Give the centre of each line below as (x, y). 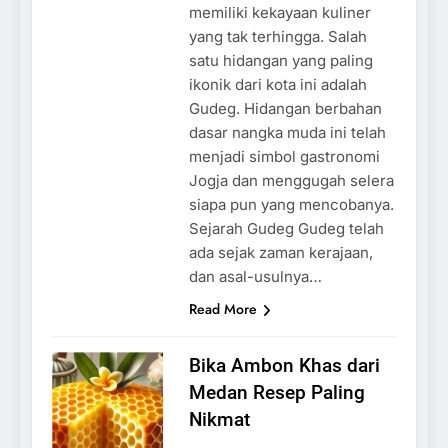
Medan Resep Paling (276, 392)
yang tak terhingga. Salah (277, 36)
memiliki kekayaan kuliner (279, 12)
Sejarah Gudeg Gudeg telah (286, 228)
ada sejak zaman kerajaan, (280, 252)
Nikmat (219, 419)
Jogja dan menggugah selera (291, 180)
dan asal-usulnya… (255, 276)
